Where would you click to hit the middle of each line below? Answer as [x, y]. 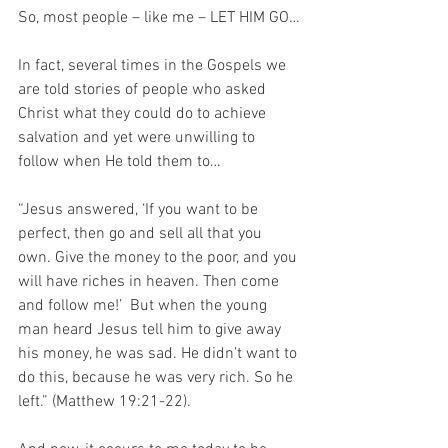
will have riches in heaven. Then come [150, 282]
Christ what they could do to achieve [144, 114]
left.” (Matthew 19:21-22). [104, 402]
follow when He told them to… [119, 162]
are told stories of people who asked [144, 90]
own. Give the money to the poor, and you [159, 258]
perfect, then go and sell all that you [142, 234]
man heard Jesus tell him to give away [151, 330]
